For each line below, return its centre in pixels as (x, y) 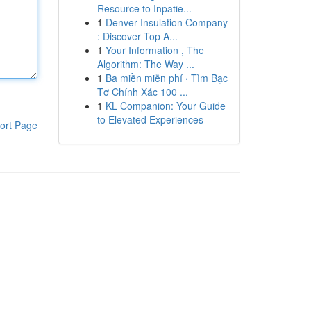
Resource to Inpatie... (144, 8)
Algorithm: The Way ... (145, 64)
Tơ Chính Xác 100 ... (142, 92)
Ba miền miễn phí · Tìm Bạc (166, 78)
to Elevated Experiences (150, 119)
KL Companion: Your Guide (165, 106)
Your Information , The (154, 50)
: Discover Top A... (137, 36)
